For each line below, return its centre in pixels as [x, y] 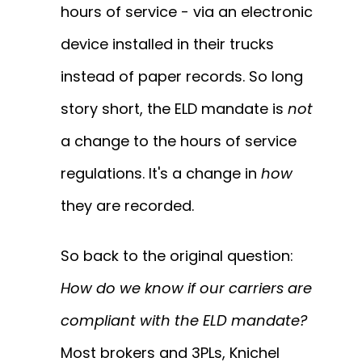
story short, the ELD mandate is [174, 109]
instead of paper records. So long [182, 77]
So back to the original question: [177, 256]
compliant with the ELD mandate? [184, 321]
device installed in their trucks [167, 44]
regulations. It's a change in [161, 174]
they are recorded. [127, 206]
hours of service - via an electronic [187, 12]
